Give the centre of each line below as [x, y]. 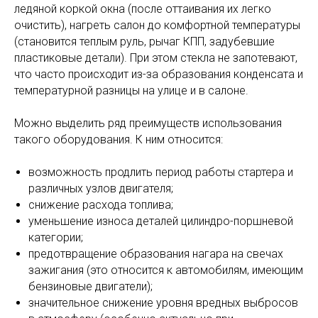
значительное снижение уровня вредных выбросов [163, 303]
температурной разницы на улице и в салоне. [131, 91]
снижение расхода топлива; [101, 205]
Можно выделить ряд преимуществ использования [148, 124]
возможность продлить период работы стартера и [161, 172]
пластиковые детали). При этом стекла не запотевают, [156, 58]
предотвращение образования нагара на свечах [156, 254]
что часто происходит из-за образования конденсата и [159, 75]
